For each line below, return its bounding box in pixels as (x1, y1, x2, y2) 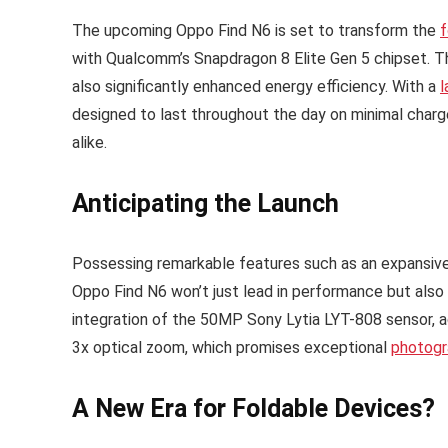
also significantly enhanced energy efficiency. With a (72, 77, 440, 97)
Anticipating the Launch (72, 189, 339, 219)
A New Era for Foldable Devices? (72, 394, 435, 424)
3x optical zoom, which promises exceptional (72, 338, 391, 358)
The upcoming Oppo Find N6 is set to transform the (72, 21, 440, 41)
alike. (72, 133, 107, 153)
